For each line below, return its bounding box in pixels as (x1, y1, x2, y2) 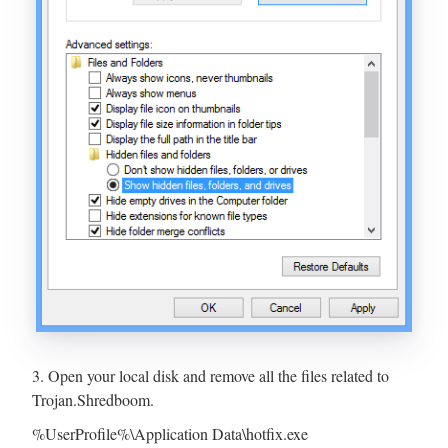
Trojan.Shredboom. (32, 388, 154, 410)
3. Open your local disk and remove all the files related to (32, 364, 389, 386)
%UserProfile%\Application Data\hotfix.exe (32, 422, 308, 444)
